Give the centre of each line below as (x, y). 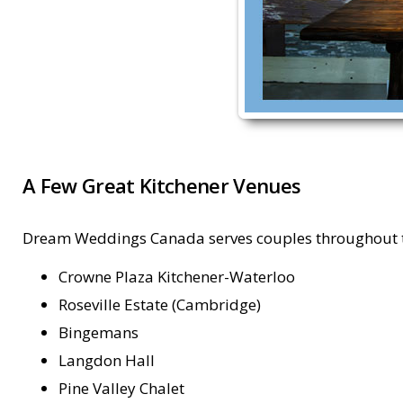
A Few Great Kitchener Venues (162, 186)
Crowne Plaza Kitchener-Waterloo (177, 277)
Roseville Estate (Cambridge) (160, 305)
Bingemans (99, 333)
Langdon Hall (107, 361)
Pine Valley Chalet (121, 389)
